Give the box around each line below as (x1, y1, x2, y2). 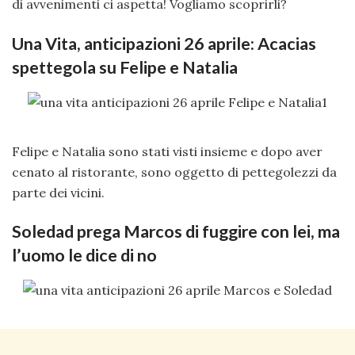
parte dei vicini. (12, 184, 105, 200)
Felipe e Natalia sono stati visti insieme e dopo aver (12, 143, 323, 159)
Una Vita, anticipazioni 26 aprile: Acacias (12, 32, 316, 54)
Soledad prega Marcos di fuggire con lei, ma (12, 221, 340, 242)
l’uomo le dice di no (12, 245, 157, 266)
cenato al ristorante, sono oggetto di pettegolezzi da (12, 163, 337, 180)
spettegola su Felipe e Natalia (12, 56, 238, 78)
